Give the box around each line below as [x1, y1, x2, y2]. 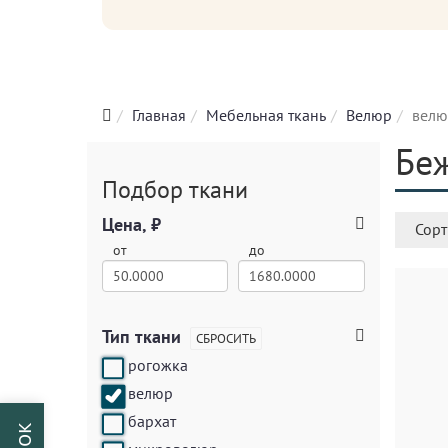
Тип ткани [102, 325, 181, 348]
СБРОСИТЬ [196, 330, 256, 347]
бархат [128, 411, 176, 431]
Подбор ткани [102, 174, 248, 205]
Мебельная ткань [206, 105, 326, 125]
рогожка [128, 355, 188, 375]
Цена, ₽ [102, 213, 161, 236]
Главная [132, 105, 186, 125]
